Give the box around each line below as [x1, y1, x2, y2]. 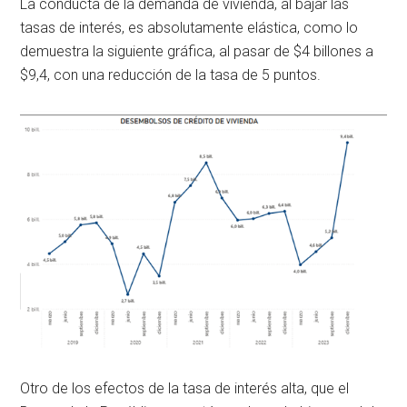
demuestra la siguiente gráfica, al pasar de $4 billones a [20, 42, 374, 60]
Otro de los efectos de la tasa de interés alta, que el [20, 380, 350, 398]
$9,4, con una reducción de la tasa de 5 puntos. [20, 65, 322, 84]
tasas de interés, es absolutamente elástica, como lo [20, 18, 359, 36]
